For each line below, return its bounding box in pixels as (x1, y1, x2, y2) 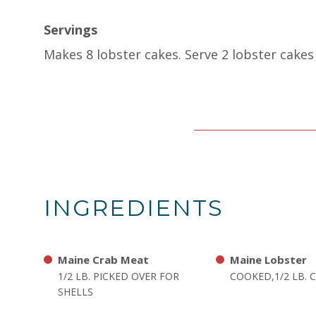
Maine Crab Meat (58, 253, 149, 267)
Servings (44, 21, 97, 38)
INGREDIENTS (44, 194, 224, 221)
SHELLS (58, 285, 93, 298)
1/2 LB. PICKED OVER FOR (58, 269, 179, 283)
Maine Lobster (230, 253, 307, 267)
